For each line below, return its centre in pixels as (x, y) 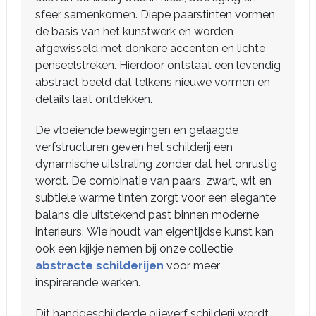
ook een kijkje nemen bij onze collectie (134, 249)
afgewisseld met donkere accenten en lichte (150, 48)
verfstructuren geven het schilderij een (134, 147)
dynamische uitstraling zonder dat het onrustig (156, 164)
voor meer (192, 266)
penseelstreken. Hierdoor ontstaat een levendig (158, 65)
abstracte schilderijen (99, 266)
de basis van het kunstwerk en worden (134, 31)
